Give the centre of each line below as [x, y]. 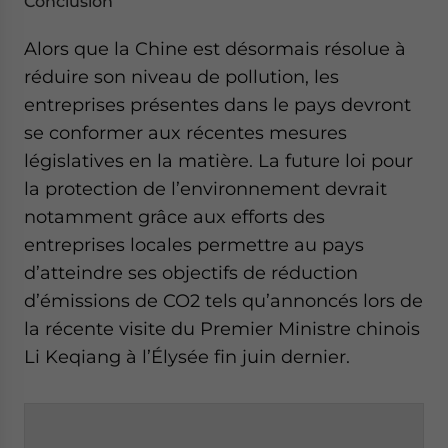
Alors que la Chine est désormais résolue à [215, 48]
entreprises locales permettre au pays [194, 244]
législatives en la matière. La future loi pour [218, 160]
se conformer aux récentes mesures [185, 132]
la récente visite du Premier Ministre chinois [222, 328]
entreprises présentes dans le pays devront [217, 104]
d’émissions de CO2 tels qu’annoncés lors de [223, 300]
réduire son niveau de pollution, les [181, 76]
